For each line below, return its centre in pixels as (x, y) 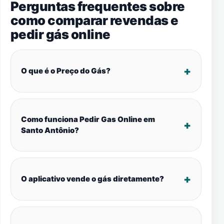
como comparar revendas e (94, 20)
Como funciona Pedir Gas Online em (88, 119)
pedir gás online (60, 34)
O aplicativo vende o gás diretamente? (92, 179)
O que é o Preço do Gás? (66, 71)
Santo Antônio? (50, 130)
